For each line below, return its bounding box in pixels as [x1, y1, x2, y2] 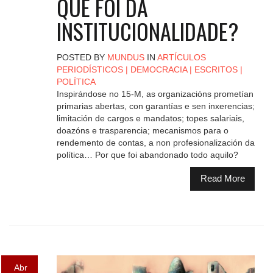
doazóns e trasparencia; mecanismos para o [56, 125, 229, 135]
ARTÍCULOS [157, 52, 206, 62]
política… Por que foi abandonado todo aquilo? [56, 149, 238, 160]
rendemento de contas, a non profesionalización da [56, 137, 255, 147]
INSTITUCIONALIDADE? [56, 14, 238, 47]
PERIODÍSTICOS [56, 64, 123, 74]
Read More [200, 173, 245, 184]
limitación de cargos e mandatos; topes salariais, [56, 113, 244, 123]
